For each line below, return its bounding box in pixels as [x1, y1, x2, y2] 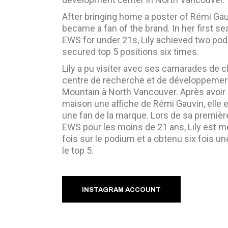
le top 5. [62, 145, 94, 156]
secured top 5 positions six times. [62, 46, 199, 57]
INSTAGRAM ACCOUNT [82, 186, 161, 193]
